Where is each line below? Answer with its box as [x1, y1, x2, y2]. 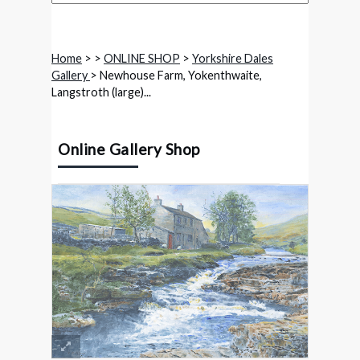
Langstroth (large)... [51, 84, 151, 99]
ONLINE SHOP [104, 51, 180, 65]
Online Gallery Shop [58, 139, 200, 158]
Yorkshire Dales [192, 51, 273, 65]
